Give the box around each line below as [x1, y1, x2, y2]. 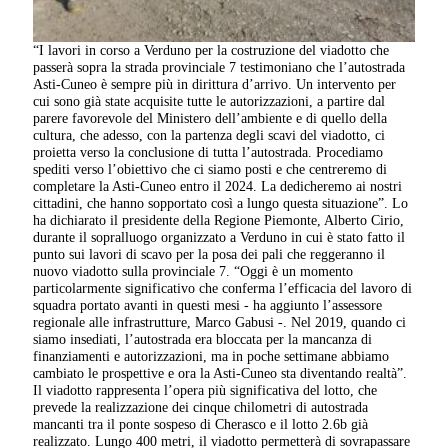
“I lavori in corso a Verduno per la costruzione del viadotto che [33, 42, 390, 59]
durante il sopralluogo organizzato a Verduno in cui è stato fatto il [33, 229, 406, 246]
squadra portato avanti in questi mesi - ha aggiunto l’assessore [33, 297, 383, 314]
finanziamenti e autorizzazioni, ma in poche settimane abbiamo [33, 348, 390, 365]
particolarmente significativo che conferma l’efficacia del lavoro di [33, 280, 413, 297]
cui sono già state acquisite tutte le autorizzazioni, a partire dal [33, 93, 386, 110]
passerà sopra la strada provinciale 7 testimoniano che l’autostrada [33, 59, 406, 76]
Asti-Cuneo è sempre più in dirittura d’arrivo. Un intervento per [33, 76, 397, 93]
